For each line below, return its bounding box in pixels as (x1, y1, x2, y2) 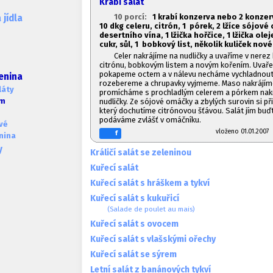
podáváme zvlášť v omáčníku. (99, 115, 201, 124)
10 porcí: (113, 12, 151, 21)
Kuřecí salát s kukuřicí (90, 193, 179, 204)
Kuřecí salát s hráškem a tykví (90, 177, 210, 188)
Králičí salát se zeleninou (90, 147, 191, 158)
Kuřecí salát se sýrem (90, 249, 177, 260)
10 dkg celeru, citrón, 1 (99, 21, 186, 30)
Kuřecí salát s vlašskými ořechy (90, 233, 216, 244)
